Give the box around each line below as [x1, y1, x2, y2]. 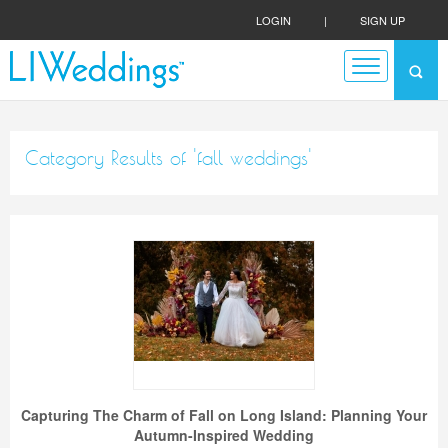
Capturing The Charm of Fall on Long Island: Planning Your [21, 405, 427, 425]
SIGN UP [360, 12, 405, 28]
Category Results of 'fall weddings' [25, 146, 312, 170]
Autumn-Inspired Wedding [134, 425, 314, 445]
